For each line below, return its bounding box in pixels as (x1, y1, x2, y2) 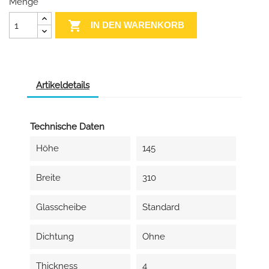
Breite (36, 172, 61, 183)
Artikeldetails (36, 79, 89, 91)
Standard (142, 202, 180, 213)
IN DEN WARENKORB (91, 19, 185, 30)
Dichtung (36, 231, 74, 242)
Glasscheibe (36, 202, 86, 213)
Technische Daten (30, 121, 104, 132)
